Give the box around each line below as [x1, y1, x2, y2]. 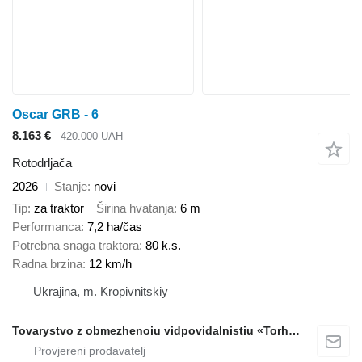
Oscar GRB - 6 [12, 107, 99, 121]
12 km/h [89, 256, 132, 271]
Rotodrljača [12, 156, 72, 170]
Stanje [54, 179, 87, 194]
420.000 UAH [61, 129, 123, 142]
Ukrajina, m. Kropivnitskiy [33, 284, 168, 298]
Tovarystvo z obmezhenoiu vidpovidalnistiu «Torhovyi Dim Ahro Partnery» [288, 323, 300, 337]
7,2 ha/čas [87, 219, 142, 234]
